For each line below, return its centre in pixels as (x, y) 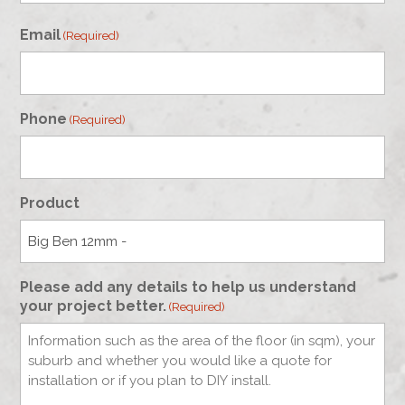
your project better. (94, 306)
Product (50, 202)
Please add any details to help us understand (188, 287)
